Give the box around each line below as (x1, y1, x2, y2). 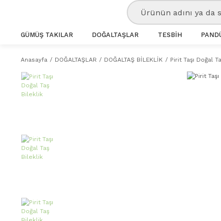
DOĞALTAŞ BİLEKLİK (104, 56, 163, 63)
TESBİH (157, 31, 182, 38)
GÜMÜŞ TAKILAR (21, 31, 73, 38)
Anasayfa (21, 56, 47, 63)
